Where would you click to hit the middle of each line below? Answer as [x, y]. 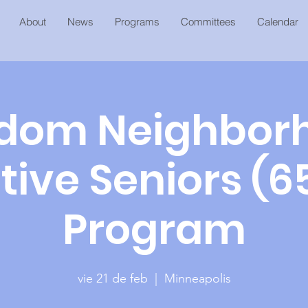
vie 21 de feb [112, 278]
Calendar [277, 22]
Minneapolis [197, 278]
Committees [208, 22]
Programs [137, 22]
